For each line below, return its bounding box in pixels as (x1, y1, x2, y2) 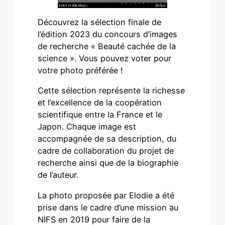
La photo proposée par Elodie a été (38, 190, 175, 200)
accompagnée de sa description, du (38, 134, 177, 144)
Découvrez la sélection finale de (38, 17, 162, 27)
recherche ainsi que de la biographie (38, 158, 179, 168)
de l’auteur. (38, 170, 79, 180)
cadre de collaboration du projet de (38, 146, 174, 156)
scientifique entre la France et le (38, 109, 163, 120)
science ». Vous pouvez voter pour (38, 53, 172, 63)
